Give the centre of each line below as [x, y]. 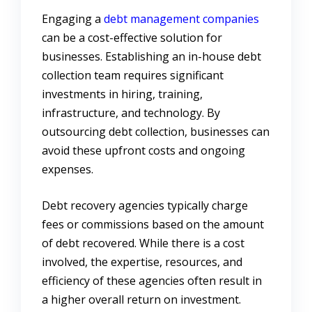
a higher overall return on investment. [141, 300]
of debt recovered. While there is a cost [143, 243]
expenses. [68, 170]
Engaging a [71, 19]
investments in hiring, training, [122, 94]
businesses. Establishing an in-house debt [151, 57]
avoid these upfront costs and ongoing [143, 151]
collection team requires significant [133, 76]
